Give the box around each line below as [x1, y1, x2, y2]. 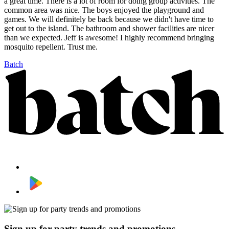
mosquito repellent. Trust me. [4, 42, 98, 52]
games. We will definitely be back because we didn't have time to [4, 15, 214, 24]
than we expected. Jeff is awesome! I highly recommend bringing [4, 33, 214, 42]
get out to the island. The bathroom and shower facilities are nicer [4, 24, 214, 33]
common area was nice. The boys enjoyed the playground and [4, 6, 204, 15]
